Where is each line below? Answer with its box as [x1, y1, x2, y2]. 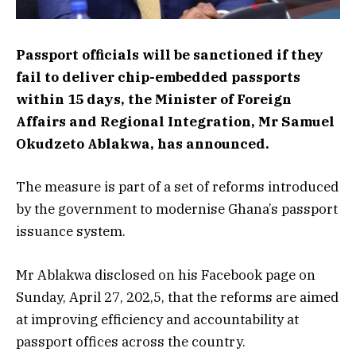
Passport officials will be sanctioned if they [16, 46, 323, 64]
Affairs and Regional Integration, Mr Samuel [16, 113, 335, 131]
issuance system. [16, 222, 126, 241]
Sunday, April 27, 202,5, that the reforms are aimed [16, 288, 339, 306]
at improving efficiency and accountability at [16, 310, 299, 328]
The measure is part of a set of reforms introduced [16, 178, 339, 196]
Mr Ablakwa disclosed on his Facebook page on [16, 265, 315, 284]
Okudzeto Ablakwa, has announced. [16, 135, 269, 153]
